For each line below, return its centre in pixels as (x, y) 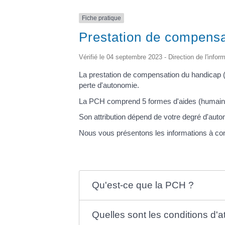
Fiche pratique (101, 18)
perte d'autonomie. (109, 85)
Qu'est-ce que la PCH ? (143, 185)
